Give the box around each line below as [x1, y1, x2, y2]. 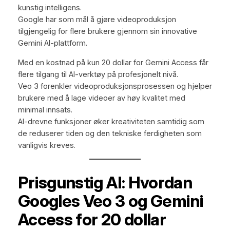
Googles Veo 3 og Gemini [17, 191, 204, 212]
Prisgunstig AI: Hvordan [17, 172, 193, 193]
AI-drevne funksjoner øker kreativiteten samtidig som [17, 117, 204, 126]
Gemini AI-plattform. [17, 39, 87, 48]
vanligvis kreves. [17, 140, 75, 150]
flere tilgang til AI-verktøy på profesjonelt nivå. [17, 69, 178, 79]
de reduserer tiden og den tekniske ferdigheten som [17, 128, 202, 138]
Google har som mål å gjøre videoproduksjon [17, 15, 176, 25]
